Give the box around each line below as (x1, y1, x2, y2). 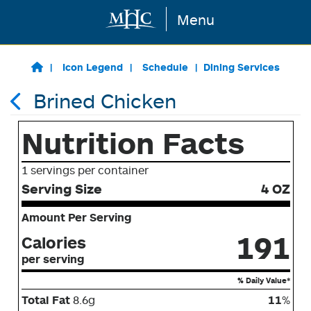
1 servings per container (21, 162, 149, 177)
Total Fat (21, 293, 73, 308)
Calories (21, 232, 86, 252)
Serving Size (21, 180, 102, 197)
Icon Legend (62, 61, 123, 73)
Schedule (142, 61, 188, 73)
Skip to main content (11, 12, 121, 26)
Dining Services (203, 61, 280, 73)
